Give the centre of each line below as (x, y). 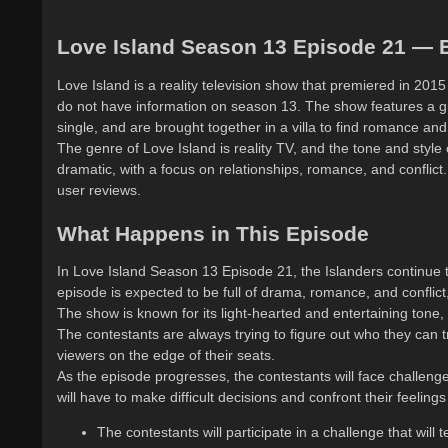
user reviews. (99, 189)
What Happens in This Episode (213, 233)
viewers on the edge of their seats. (166, 354)
